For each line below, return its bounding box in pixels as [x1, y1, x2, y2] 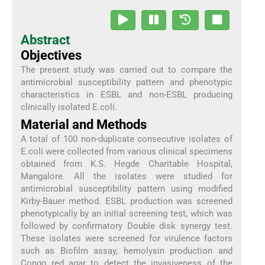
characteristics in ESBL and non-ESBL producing [20, 89, 233, 100]
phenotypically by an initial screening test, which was [20, 208, 233, 219]
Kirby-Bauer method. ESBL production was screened [20, 196, 233, 207]
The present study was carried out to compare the [20, 64, 233, 75]
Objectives [20, 47, 82, 63]
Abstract [20, 32, 70, 47]
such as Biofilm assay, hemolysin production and [20, 245, 233, 257]
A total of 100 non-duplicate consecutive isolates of [20, 134, 233, 145]
